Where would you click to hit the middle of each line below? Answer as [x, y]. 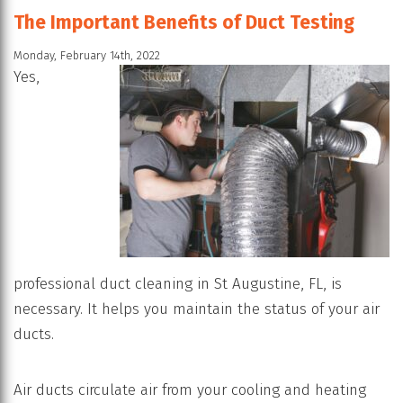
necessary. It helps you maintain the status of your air [197, 309]
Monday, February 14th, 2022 [87, 56]
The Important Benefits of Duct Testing [184, 22]
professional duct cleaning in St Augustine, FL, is [178, 283]
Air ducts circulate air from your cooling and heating [190, 390]
